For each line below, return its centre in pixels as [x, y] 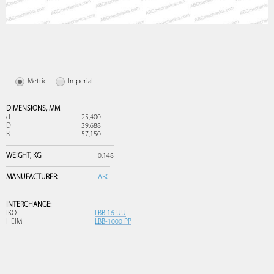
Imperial [80, 81]
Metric [37, 81]
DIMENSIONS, [28, 109]
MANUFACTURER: [32, 177]
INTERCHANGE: [29, 205]
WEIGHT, [20, 156]
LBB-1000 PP [113, 222]
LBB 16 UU [110, 213]
